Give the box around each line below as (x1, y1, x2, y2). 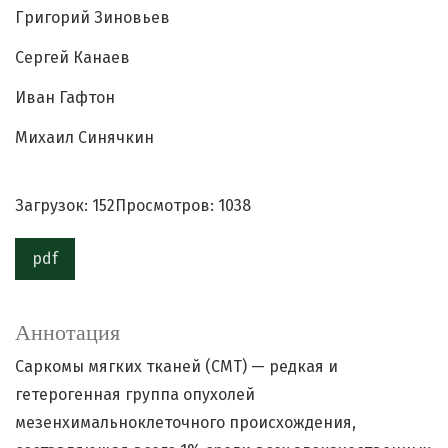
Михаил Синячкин (15, 128, 154, 148)
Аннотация (15, 320, 120, 346)
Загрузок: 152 (15, 196, 115, 216)
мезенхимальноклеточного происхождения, (15, 413, 356, 433)
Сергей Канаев (15, 48, 130, 68)
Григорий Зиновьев (15, 8, 170, 28)
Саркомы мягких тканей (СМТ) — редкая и (15, 357, 338, 377)
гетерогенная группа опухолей (15, 385, 255, 405)
